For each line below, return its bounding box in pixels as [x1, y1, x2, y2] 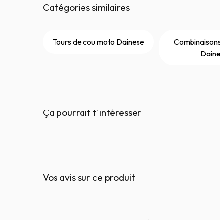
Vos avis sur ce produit [43, 171, 135, 184]
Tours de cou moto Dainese [52, 37, 144, 47]
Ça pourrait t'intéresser [43, 107, 141, 119]
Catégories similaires [43, 1, 130, 14]
